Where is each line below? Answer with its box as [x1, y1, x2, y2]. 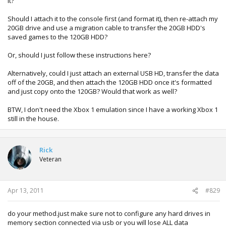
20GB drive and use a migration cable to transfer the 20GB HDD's [8, 23, 205, 32]
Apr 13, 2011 [8, 186, 44, 195]
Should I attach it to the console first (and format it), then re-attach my [8, 14, 218, 23]
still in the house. [8, 114, 59, 123]
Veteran [39, 154, 62, 163]
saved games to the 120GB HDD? [8, 32, 107, 41]
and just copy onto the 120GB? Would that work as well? [8, 86, 177, 96]
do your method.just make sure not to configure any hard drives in [8, 209, 210, 218]
